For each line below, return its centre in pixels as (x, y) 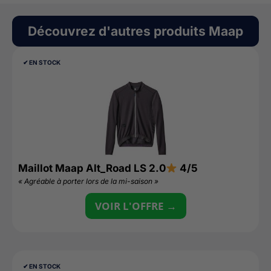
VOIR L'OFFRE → (135, 206)
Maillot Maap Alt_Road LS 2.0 (92, 168)
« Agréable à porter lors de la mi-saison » (88, 181)
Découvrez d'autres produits (118, 31)
